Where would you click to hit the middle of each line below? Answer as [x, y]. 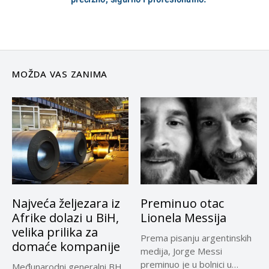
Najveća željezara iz [66, 204]
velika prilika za [55, 232]
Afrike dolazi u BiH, [65, 218]
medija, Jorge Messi [181, 251]
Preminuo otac [182, 204]
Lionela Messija [183, 218]
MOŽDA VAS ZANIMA [60, 74]
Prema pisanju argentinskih [196, 238]
